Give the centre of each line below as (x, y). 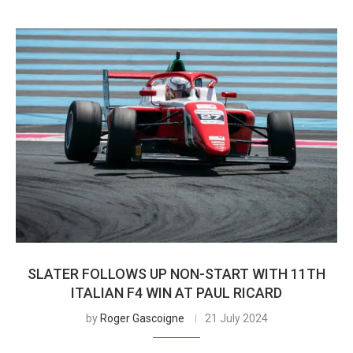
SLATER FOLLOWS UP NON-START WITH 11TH (176, 274)
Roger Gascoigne (142, 318)
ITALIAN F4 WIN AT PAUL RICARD (176, 293)
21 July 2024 (236, 318)
